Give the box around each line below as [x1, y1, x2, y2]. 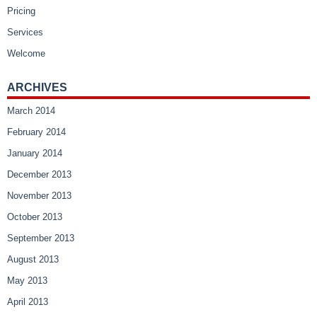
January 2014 [7, 148, 62, 159]
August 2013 [7, 254, 59, 265]
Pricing [7, 6, 35, 17]
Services [7, 27, 43, 38]
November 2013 [7, 190, 71, 202]
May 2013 [7, 275, 47, 287]
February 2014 [7, 127, 66, 138]
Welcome [7, 48, 45, 59]
